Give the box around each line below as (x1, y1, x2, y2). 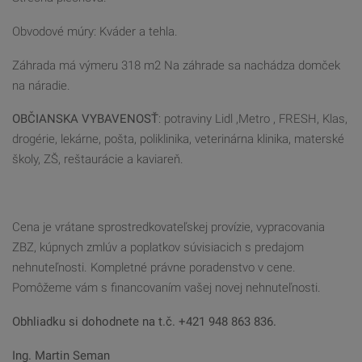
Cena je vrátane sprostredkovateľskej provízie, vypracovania (12, 219, 325, 234)
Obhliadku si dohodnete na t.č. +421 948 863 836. (12, 314, 276, 329)
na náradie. (12, 78, 70, 93)
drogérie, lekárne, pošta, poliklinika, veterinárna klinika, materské (12, 132, 344, 147)
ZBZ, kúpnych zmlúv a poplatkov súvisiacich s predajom (12, 239, 304, 255)
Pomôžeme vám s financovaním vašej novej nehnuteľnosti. (12, 280, 321, 295)
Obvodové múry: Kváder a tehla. (12, 23, 178, 39)
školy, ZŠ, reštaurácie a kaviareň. (12, 152, 183, 167)
